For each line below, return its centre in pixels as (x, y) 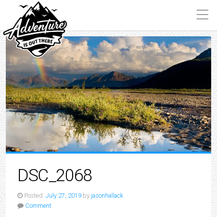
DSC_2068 (55, 175)
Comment (38, 206)
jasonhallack (107, 195)
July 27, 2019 (63, 195)
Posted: (34, 195)
